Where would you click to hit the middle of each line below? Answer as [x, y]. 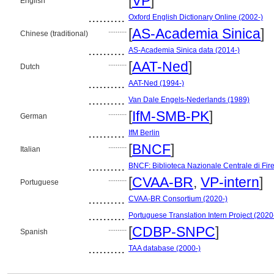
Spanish [34, 232]
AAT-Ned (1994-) [156, 83]
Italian [30, 149]
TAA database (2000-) [165, 248]
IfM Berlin [144, 133]
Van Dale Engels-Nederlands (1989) [189, 100]
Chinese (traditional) [54, 34]
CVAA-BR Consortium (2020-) [178, 199]
